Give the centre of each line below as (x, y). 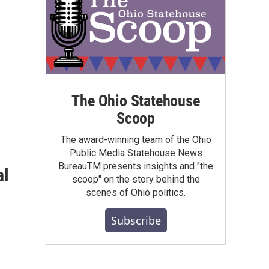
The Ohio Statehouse (136, 101)
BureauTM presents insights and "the (136, 166)
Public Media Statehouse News (136, 153)
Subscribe (136, 220)
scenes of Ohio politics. (136, 192)
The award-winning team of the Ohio (136, 139)
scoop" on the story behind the (136, 179)
